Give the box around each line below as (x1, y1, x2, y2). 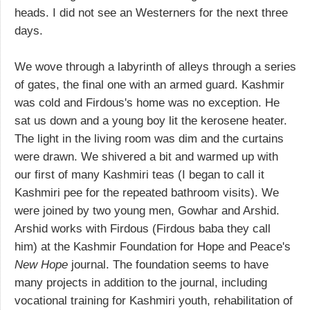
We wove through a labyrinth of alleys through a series (15, 60, 296, 73)
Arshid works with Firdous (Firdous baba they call (15, 221, 271, 235)
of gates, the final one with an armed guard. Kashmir (15, 77, 284, 91)
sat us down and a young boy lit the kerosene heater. (15, 113, 287, 127)
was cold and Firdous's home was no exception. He (15, 95, 280, 109)
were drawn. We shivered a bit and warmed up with (15, 149, 278, 163)
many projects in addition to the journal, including (15, 275, 267, 289)
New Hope (15, 257, 68, 271)
